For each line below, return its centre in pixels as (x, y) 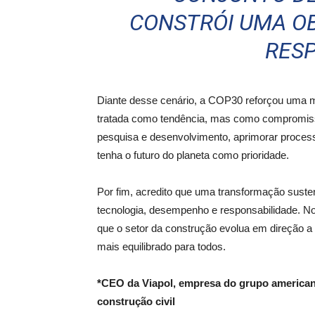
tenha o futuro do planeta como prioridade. (193, 155)
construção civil (136, 301)
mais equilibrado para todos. (161, 246)
